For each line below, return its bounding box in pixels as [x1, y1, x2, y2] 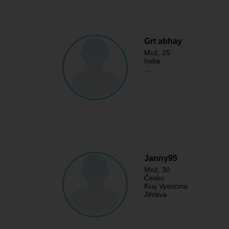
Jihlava [144, 190, 167, 198]
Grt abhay [144, 37, 182, 45]
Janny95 [144, 154, 177, 163]
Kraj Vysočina [144, 182, 188, 190]
